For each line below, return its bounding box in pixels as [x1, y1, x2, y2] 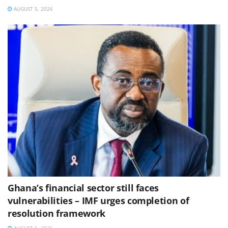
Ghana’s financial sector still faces [8, 182, 159, 194]
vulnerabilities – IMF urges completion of [8, 194, 189, 207]
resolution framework [8, 207, 105, 220]
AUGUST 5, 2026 [12, 5, 53, 13]
